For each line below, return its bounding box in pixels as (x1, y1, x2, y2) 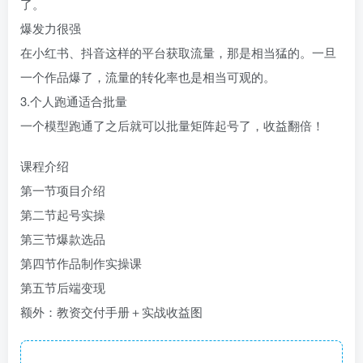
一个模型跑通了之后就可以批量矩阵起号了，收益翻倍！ (20, 116, 324, 134)
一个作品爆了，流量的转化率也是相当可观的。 (20, 67, 275, 85)
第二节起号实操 (20, 205, 105, 223)
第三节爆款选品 (20, 229, 105, 247)
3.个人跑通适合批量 (20, 92, 127, 109)
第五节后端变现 (20, 278, 105, 296)
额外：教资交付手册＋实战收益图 (20, 302, 203, 320)
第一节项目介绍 (20, 181, 105, 199)
